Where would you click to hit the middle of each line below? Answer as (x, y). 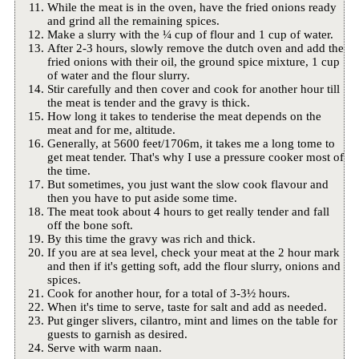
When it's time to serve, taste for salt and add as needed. (187, 307)
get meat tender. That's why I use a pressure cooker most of (195, 157)
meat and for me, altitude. (111, 130)
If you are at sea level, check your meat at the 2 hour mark (193, 253)
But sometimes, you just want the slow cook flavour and (188, 185)
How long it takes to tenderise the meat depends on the (184, 117)
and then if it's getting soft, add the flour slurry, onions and (194, 266)
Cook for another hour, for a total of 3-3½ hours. (168, 294)
